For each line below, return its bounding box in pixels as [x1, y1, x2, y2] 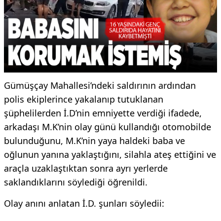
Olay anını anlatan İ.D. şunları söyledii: [4, 197, 164, 209]
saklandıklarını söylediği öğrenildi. [4, 176, 147, 188]
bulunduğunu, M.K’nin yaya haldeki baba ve [4, 134, 185, 147]
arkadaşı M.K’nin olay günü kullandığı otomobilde [4, 120, 211, 133]
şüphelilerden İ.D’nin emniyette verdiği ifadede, [4, 107, 202, 119]
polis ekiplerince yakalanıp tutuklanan [4, 93, 163, 105]
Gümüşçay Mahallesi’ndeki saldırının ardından [4, 79, 196, 91]
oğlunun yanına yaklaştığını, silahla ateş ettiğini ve [4, 148, 216, 160]
